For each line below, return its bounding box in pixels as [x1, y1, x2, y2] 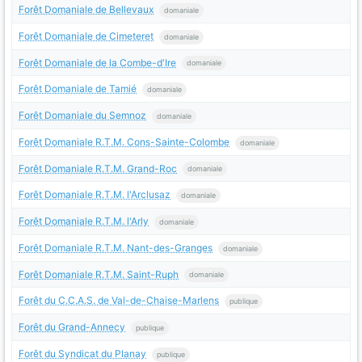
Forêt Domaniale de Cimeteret [19, 30, 154, 42]
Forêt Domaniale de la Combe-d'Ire [19, 56, 176, 69]
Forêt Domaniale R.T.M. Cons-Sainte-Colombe [19, 135, 229, 148]
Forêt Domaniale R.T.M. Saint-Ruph [19, 267, 179, 280]
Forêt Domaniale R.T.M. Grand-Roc [19, 162, 177, 175]
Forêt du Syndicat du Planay [19, 347, 146, 360]
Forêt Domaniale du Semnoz [19, 109, 146, 122]
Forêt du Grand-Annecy [19, 321, 125, 334]
